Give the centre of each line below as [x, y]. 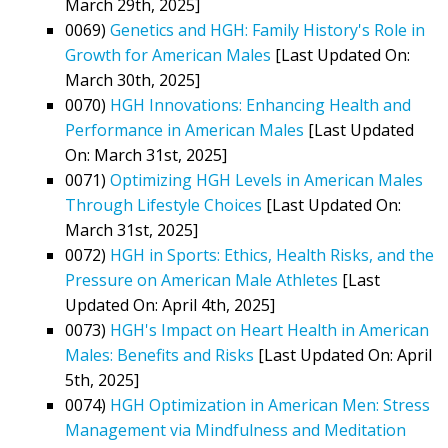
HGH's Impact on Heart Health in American [269, 329]
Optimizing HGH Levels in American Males [266, 179]
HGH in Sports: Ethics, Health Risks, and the [272, 254]
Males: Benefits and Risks [159, 354]
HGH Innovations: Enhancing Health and [260, 104]
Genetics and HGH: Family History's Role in [267, 29]
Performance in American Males [184, 129]
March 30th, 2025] [132, 79]
